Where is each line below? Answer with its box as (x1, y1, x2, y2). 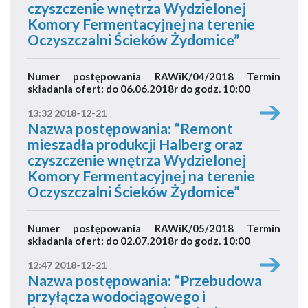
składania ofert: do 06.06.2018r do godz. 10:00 (27, 82, 250, 95)
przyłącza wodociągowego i (27, 287, 206, 305)
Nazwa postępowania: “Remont (27, 120, 233, 137)
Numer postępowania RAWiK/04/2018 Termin (27, 70, 280, 82)
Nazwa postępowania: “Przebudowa (27, 272, 262, 289)
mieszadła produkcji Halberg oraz (27, 135, 243, 153)
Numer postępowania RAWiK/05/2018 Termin (27, 222, 280, 234)
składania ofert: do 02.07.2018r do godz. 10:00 (27, 234, 250, 247)
